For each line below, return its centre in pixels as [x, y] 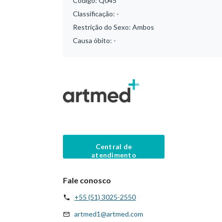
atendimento [114, 155]
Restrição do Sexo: [103, 27]
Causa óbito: [93, 40]
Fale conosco [87, 180]
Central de [114, 146]
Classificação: [95, 14]
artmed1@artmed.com [109, 214]
